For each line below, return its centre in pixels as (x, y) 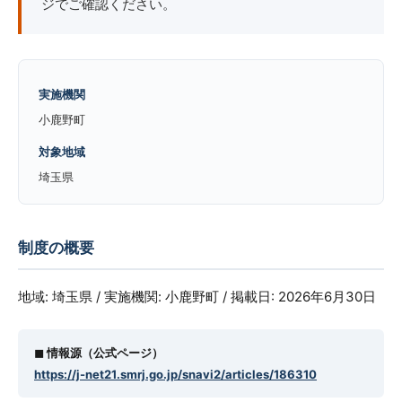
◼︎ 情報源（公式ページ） (99, 353)
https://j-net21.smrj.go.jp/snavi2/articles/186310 (175, 374)
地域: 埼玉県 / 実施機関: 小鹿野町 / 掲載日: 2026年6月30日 (197, 297)
